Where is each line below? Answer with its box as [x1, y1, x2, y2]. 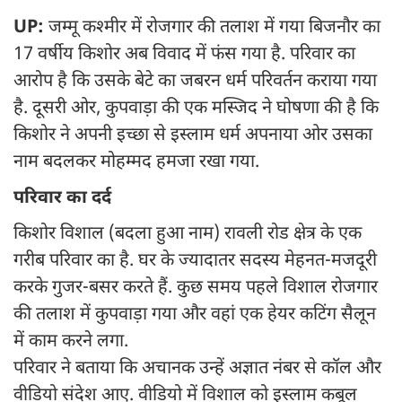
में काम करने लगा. [13, 330, 128, 354]
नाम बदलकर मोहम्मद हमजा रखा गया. [13, 151, 268, 175]
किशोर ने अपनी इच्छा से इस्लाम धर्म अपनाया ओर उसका [13, 124, 372, 148]
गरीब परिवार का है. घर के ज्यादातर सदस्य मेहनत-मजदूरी [13, 249, 377, 274]
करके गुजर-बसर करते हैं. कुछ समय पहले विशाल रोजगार [13, 276, 378, 301]
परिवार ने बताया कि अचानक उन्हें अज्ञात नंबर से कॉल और [13, 357, 381, 381]
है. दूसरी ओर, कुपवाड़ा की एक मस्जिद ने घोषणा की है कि [13, 97, 379, 121]
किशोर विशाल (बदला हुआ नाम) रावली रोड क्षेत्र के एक [13, 223, 362, 247]
